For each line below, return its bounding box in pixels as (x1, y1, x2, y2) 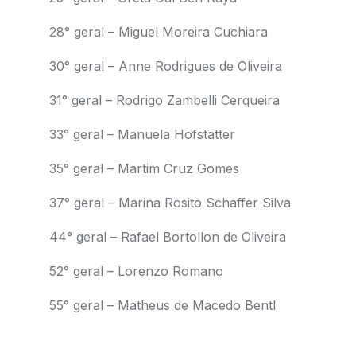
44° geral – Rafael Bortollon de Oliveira (48, 229, 286, 245)
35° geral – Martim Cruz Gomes (48, 161, 239, 176)
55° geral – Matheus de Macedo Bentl (48, 297, 276, 313)
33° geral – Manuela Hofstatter (48, 126, 235, 142)
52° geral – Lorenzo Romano (48, 263, 223, 279)
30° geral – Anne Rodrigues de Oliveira (48, 58, 282, 74)
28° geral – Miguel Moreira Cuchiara (48, 24, 268, 40)
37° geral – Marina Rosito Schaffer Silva (48, 195, 291, 211)
